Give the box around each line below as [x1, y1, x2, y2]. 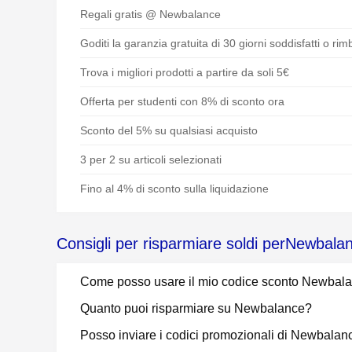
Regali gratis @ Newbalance [80, 8, 221, 20]
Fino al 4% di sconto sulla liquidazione [80, 182, 269, 195]
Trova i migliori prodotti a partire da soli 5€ [80, 66, 289, 79]
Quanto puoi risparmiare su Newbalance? [80, 302, 312, 315]
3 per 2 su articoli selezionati [80, 153, 222, 166]
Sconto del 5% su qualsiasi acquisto [80, 124, 258, 137]
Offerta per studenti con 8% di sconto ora [80, 95, 284, 108]
